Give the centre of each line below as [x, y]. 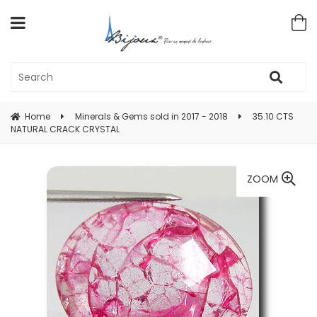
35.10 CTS [273, 117]
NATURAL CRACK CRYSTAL [65, 129]
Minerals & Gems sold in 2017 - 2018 [151, 117]
